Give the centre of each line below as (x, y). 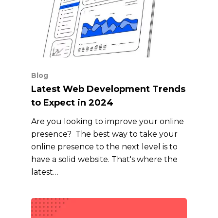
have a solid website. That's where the (105, 160)
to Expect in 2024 (73, 103)
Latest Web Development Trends (109, 89)
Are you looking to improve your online (108, 122)
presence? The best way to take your (105, 134)
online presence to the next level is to (105, 147)
